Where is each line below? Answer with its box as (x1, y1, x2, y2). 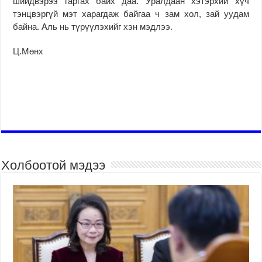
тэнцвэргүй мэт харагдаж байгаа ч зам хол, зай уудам (13, 8, 249, 19)
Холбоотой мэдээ (1, 157, 106, 173)
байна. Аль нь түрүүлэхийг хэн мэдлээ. (13, 21, 173, 32)
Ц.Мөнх (13, 46, 44, 56)
